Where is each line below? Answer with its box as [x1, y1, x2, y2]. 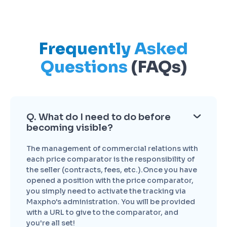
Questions [40, 56, 128, 77]
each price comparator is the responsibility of [26, 155, 195, 164]
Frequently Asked [39, 38, 188, 59]
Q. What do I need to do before [26, 111, 171, 123]
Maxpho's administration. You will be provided [26, 197, 195, 207]
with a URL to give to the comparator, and [26, 208, 178, 217]
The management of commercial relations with [26, 144, 198, 154]
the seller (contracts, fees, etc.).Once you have [26, 165, 197, 175]
